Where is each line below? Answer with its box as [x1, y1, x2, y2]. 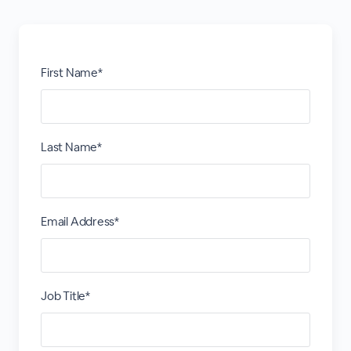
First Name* [40, 65, 103, 80]
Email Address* [40, 214, 120, 229]
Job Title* [40, 288, 90, 303]
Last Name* [40, 139, 102, 154]
